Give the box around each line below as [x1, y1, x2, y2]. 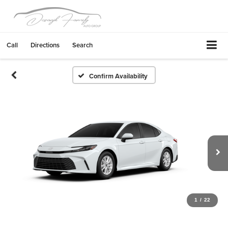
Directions [31, 40, 60, 50]
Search [72, 40, 93, 50]
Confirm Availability [89, 71, 148, 81]
